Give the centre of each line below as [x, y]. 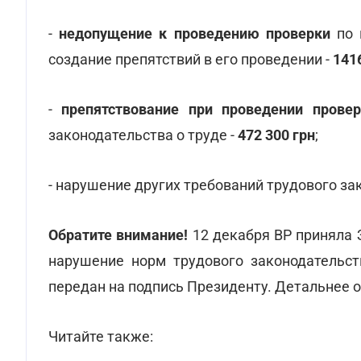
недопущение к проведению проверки [195, 33]
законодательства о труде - [143, 135]
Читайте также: [101, 336]
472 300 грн [276, 135]
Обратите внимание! [120, 235]
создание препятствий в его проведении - [191, 59]
